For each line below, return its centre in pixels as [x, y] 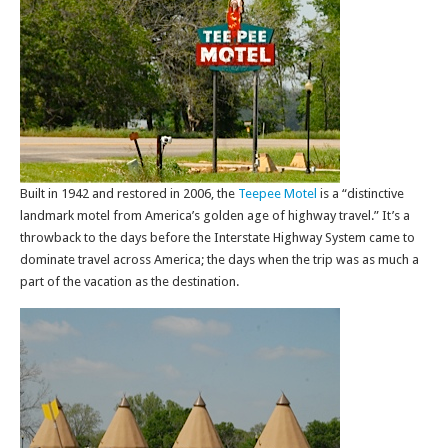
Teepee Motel [277, 193]
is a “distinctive [360, 193]
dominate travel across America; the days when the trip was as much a [219, 259]
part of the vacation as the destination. [129, 281]
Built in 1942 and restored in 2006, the [129, 193]
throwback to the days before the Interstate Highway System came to [217, 237]
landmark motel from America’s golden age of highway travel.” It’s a [215, 215]
